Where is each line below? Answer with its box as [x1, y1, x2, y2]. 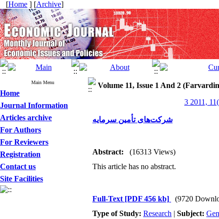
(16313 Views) [130, 148, 175, 156]
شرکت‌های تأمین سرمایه [92, 115, 173, 124]
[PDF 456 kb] [125, 195, 169, 203]
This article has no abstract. [92, 162, 176, 171]
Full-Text [92, 195, 125, 203]
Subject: [177, 209, 206, 218]
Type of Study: [92, 209, 143, 218]
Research [143, 209, 172, 218]
